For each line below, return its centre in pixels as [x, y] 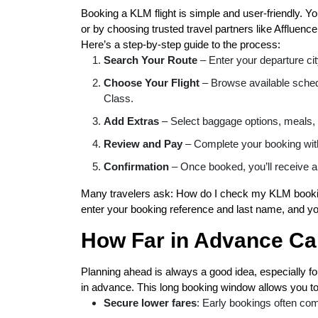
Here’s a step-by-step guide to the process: [181, 44]
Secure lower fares [150, 303]
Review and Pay [143, 144]
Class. [119, 98]
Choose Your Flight [152, 83]
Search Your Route [150, 60]
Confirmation [136, 166]
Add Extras [131, 121]
